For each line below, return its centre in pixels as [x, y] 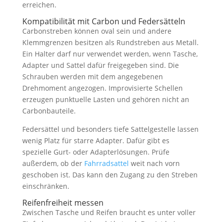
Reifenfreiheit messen [63, 202]
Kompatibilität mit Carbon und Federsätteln [104, 21]
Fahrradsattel [106, 163]
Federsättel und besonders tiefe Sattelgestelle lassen [110, 129]
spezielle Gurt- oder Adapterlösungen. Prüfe [96, 152]
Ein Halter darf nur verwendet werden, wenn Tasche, [110, 54]
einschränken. [46, 186]
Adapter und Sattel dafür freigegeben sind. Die [100, 65]
